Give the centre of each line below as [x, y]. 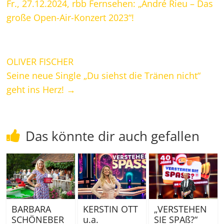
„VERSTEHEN [180, 209]
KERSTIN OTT [110, 209]
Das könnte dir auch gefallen [113, 136]
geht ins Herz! [37, 90]
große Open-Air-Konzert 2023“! [70, 18]
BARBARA [31, 209]
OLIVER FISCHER [40, 62]
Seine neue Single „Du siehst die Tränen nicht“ [104, 76]
